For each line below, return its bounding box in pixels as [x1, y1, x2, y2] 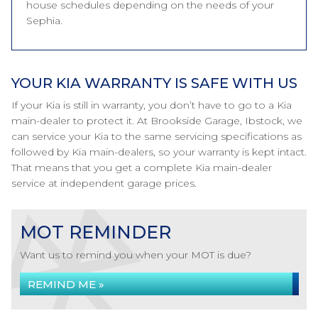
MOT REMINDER [20, 221, 171, 243]
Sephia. [26, 14, 62, 27]
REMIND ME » [28, 278, 104, 291]
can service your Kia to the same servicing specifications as [11, 130, 302, 143]
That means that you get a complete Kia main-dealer [11, 161, 272, 174]
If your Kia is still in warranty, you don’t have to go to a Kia [11, 99, 292, 111]
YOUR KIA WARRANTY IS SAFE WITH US [11, 75, 297, 92]
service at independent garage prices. [11, 177, 197, 190]
